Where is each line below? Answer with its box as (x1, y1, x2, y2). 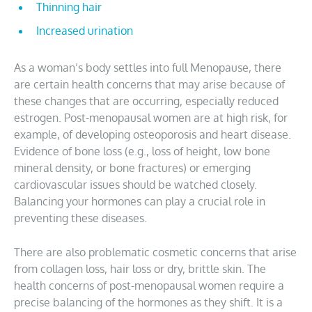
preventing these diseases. (14, 211, 147, 225)
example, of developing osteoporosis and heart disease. (14, 127, 291, 141)
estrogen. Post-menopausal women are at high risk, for (14, 111, 288, 125)
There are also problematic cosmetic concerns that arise (14, 245, 297, 259)
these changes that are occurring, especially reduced (14, 94, 279, 108)
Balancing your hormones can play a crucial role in (14, 194, 265, 208)
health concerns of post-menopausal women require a (14, 279, 284, 292)
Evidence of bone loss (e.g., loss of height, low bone (14, 144, 270, 158)
